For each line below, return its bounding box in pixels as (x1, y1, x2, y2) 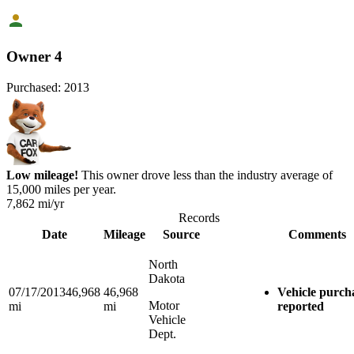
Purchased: (6, 80, 61, 94)
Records (178, 210, 220, 224)
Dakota (149, 271, 185, 285)
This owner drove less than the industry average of (78, 168, 333, 182)
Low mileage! (6, 168, 78, 182)
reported (277, 299, 324, 313)
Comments (288, 227, 346, 241)
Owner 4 (6, 47, 62, 65)
